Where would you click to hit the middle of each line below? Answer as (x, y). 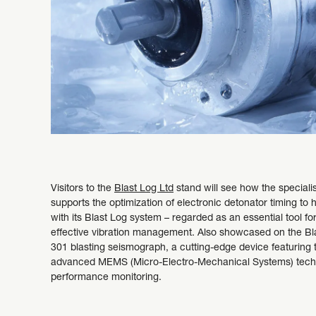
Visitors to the (83, 189)
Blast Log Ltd (144, 189)
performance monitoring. (106, 278)
